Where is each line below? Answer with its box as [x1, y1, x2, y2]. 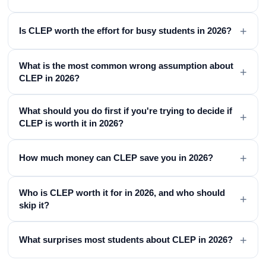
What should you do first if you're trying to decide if [19, 105, 233, 116]
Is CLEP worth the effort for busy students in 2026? [19, 26, 232, 36]
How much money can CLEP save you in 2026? [19, 153, 214, 163]
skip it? [19, 199, 50, 210]
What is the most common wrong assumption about [19, 60, 234, 71]
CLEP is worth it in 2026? [19, 118, 124, 128]
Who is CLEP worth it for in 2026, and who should [19, 187, 226, 198]
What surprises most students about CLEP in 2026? [19, 235, 233, 245]
